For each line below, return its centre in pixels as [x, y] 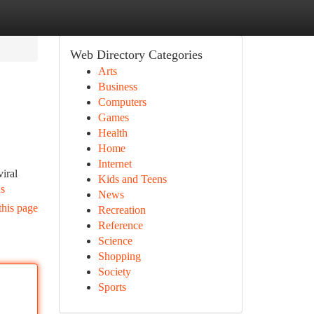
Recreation [122, 210]
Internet [115, 164]
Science [115, 241]
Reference [120, 225]
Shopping [119, 256]
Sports [112, 287]
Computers [122, 102]
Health [112, 133]
